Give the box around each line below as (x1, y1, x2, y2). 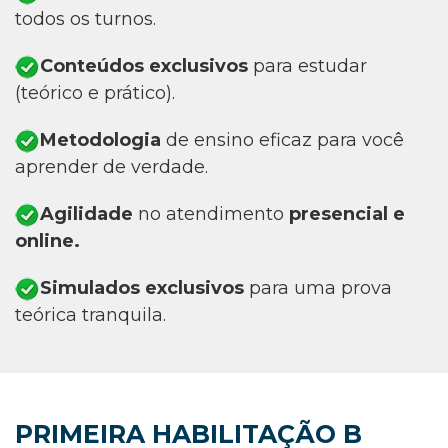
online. (15, 229, 80, 252)
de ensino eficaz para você (161, 128, 404, 151)
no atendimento (133, 202, 289, 225)
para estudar (248, 54, 367, 77)
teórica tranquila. (15, 303, 166, 326)
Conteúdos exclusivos (40, 54, 248, 77)
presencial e (289, 202, 405, 225)
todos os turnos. (15, 7, 156, 30)
